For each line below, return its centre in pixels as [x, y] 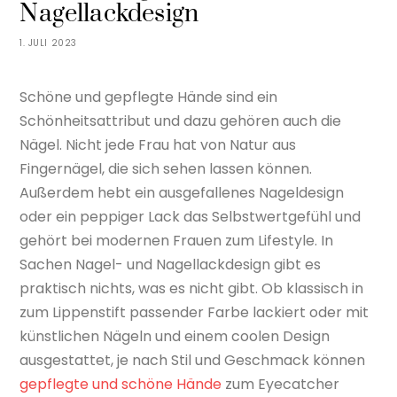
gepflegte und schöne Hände [121, 385]
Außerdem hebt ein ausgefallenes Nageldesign [182, 193]
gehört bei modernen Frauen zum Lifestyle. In [177, 241]
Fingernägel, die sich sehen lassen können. [166, 169]
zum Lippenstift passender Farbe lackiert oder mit [195, 313]
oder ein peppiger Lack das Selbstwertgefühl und [191, 217]
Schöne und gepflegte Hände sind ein [149, 97]
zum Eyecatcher [281, 385]
